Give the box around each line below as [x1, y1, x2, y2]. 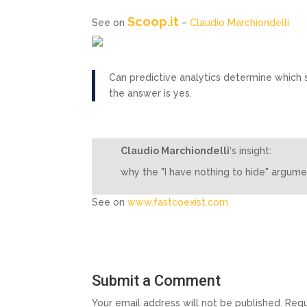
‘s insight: [230, 145, 272, 156]
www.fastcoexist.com [127, 196, 229, 208]
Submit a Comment [92, 271, 221, 289]
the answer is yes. [109, 87, 193, 99]
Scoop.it [127, 14, 180, 29]
